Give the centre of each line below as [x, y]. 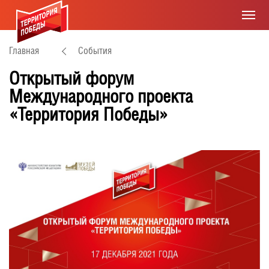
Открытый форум [71, 78]
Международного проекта [101, 96]
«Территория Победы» [88, 114]
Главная [24, 51]
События [95, 51]
